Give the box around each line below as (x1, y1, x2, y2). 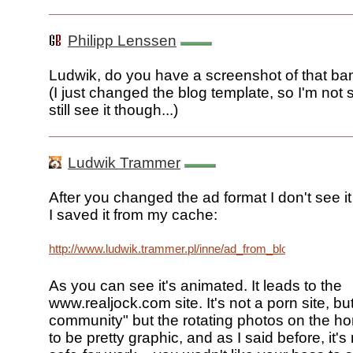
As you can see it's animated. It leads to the (49, 277, 342, 295)
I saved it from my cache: (49, 206, 217, 224)
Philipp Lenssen (68, 32, 176, 50)
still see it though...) (49, 102, 178, 119)
